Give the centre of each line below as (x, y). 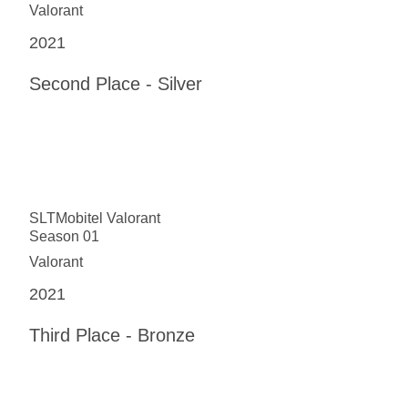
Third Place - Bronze (112, 335)
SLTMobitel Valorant (95, 218)
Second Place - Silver (116, 83)
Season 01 (64, 236)
